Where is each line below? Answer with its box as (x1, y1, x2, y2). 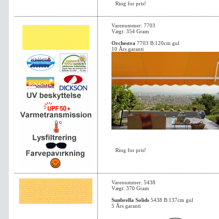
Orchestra (111, 40, 135, 46)
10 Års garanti (111, 46, 144, 52)
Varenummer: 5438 (111, 179, 155, 185)
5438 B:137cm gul (149, 197, 193, 203)
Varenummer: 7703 (111, 22, 155, 28)
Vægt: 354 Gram (111, 28, 149, 34)
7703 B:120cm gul (135, 40, 179, 46)
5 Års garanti (111, 203, 141, 209)
